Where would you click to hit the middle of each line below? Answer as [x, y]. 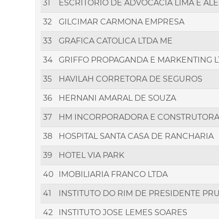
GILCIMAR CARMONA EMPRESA [121, 22]
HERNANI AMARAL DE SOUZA [117, 98]
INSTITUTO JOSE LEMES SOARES [123, 213]
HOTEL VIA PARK [91, 155]
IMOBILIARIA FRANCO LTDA [113, 175]
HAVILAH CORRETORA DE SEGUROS [131, 79]
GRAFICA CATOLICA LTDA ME [116, 41]
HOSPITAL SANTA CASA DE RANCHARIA [136, 136]
